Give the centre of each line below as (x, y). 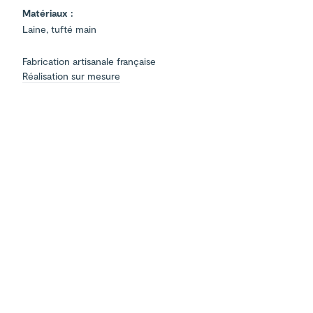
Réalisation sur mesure (71, 76)
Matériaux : (48, 13)
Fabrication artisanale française (89, 61)
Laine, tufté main (59, 29)
